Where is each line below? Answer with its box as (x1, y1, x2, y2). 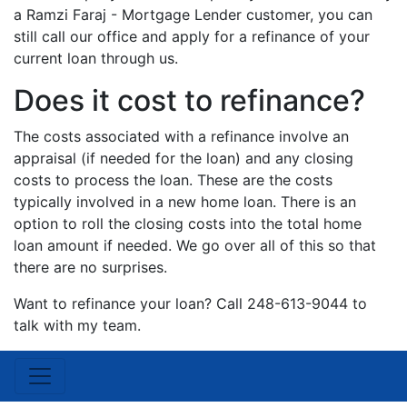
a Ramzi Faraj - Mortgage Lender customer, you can (14, 5, 372, 24)
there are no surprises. (14, 258, 167, 276)
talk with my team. (14, 316, 141, 334)
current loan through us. (14, 49, 178, 67)
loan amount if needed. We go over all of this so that (14, 236, 376, 254)
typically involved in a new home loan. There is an (14, 193, 356, 211)
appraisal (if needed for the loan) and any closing (14, 149, 353, 167)
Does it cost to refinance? (14, 83, 365, 118)
